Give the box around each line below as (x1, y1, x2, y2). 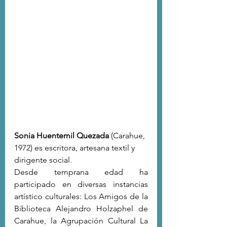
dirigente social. (14, 155, 74, 165)
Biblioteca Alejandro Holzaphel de (14, 204, 148, 214)
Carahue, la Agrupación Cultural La (14, 216, 148, 226)
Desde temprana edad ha (14, 167, 148, 177)
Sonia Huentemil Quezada (14, 131, 109, 141)
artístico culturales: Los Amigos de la (14, 192, 148, 202)
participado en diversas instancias (14, 179, 148, 190)
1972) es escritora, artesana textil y (14, 143, 137, 153)
